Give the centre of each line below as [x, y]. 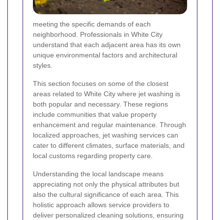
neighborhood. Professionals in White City [98, 35]
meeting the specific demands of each [92, 24]
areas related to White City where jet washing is [107, 94]
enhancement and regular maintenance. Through [110, 125]
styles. [43, 66]
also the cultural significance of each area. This [106, 195]
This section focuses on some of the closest [101, 84]
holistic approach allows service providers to [101, 205]
